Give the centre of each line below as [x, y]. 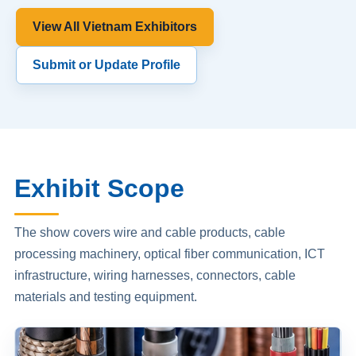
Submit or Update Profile [106, 65]
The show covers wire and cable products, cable [150, 232]
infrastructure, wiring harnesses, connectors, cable [155, 275]
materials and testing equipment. [106, 297]
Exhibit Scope [99, 188]
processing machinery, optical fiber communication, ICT [170, 254]
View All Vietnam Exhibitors [115, 27]
